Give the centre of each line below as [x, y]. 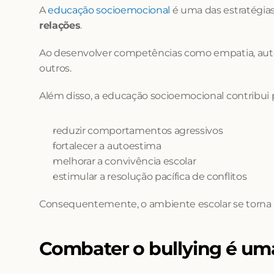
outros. [55, 68]
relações [60, 25]
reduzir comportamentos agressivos [138, 131]
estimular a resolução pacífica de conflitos [150, 176]
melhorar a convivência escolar [124, 161]
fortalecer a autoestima [107, 146]
